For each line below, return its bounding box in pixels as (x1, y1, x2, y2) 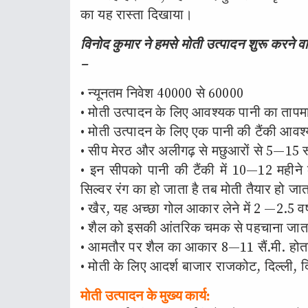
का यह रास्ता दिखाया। (80, 7, 193, 24)
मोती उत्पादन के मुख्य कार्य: (80, 288, 211, 305)
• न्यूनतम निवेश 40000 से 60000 (80, 85, 243, 102)
